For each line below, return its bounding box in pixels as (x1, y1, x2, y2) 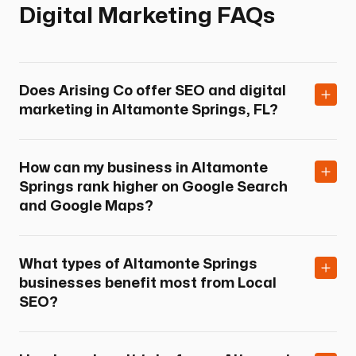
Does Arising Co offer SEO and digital (19, 83, 286, 98)
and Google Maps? (19, 199, 153, 213)
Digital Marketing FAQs (19, 5, 275, 27)
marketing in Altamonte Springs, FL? (19, 103, 278, 117)
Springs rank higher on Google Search (19, 180, 288, 194)
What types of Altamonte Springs (19, 257, 257, 271)
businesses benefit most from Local (19, 276, 277, 290)
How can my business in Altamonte (19, 161, 268, 175)
